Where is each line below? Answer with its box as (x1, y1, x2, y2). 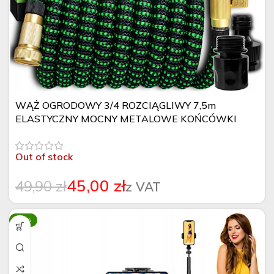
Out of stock (15, 150, 73, 163)
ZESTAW (15, 125, 57, 138)
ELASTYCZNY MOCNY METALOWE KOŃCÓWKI (15, 112, 237, 125)
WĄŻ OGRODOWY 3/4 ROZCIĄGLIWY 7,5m (15, 98, 216, 111)
